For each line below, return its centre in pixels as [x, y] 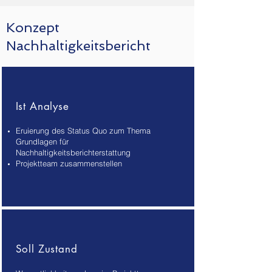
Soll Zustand [46, 249]
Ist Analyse [42, 106]
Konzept [33, 27]
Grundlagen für [42, 141]
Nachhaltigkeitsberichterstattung [73, 152]
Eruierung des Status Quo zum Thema [83, 131]
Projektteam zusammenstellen [69, 163]
